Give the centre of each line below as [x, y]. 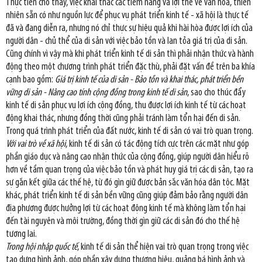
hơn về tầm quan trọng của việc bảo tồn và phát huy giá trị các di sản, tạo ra [130, 170]
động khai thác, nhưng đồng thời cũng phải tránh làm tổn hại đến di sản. [123, 118]
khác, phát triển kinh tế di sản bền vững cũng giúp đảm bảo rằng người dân [127, 195]
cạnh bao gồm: [30, 80]
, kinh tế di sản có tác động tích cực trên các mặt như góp [157, 144]
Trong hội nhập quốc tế [42, 247]
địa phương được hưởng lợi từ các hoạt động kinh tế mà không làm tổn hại [126, 208]
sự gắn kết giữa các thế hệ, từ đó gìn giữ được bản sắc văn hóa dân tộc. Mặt [128, 182]
